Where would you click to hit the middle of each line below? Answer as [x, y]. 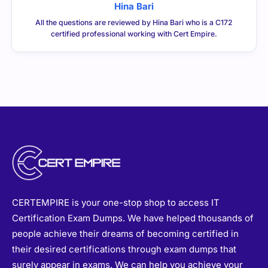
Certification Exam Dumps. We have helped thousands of [133, 218]
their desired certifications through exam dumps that [124, 249]
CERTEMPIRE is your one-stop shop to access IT [116, 203]
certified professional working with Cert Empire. [134, 33]
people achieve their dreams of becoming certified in [125, 234]
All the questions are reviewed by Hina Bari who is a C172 [134, 22]
